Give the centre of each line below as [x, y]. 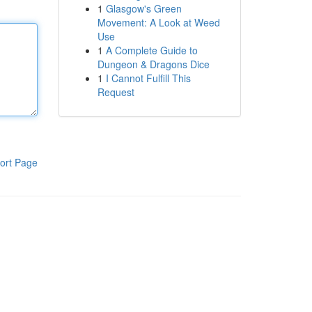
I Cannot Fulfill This [148, 78]
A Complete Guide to [151, 50]
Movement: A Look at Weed [158, 22]
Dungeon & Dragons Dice [153, 64]
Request [116, 92]
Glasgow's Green [143, 8]
